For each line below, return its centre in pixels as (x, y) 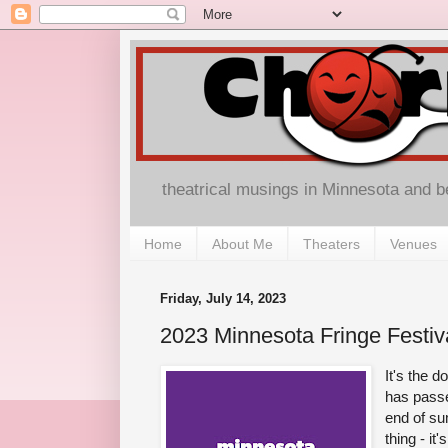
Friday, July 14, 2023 (223, 299)
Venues (413, 243)
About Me (242, 243)
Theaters (331, 243)
